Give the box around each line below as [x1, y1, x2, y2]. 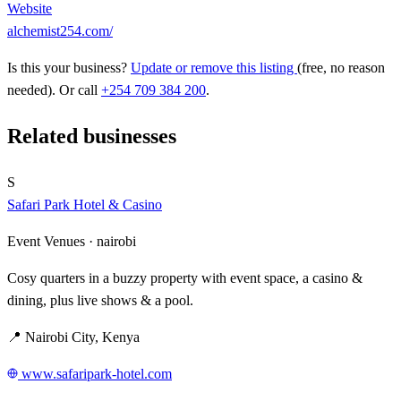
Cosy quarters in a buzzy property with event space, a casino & [7, 269, 363, 286]
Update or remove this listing [131, 60, 297, 76]
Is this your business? [7, 60, 131, 76]
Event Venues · [7, 233, 97, 249]
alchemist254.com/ [7, 23, 113, 39]
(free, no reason [297, 60, 385, 76]
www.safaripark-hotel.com [21, 365, 172, 381]
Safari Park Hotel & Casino [7, 196, 162, 212]
